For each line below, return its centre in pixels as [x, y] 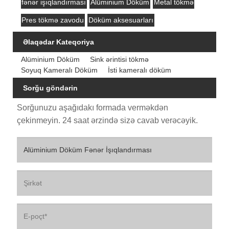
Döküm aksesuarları [121, 20]
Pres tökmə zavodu [53, 20]
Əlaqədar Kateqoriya [59, 42]
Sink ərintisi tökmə [119, 59]
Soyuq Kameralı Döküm [59, 70]
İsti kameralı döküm [139, 70]
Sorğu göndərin [50, 88]
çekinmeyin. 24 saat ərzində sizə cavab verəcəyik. [107, 120]
